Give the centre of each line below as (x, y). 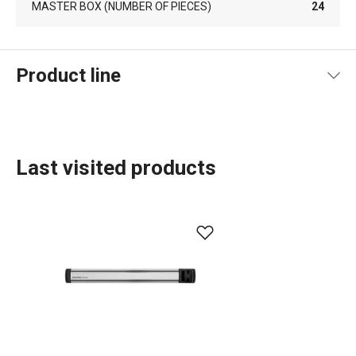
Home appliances (122, 310)
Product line (68, 75)
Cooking (96, 259)
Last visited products (116, 168)
